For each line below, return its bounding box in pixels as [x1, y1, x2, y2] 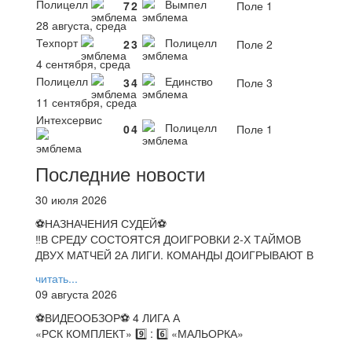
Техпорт [36, 35, 81, 51]
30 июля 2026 [35, 191, 107, 207]
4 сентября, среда [36, 55, 130, 71]
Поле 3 [233, 74, 273, 90]
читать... [35, 269, 78, 286]
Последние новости [35, 159, 205, 187]
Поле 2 [233, 35, 273, 52]
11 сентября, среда [36, 93, 137, 110]
